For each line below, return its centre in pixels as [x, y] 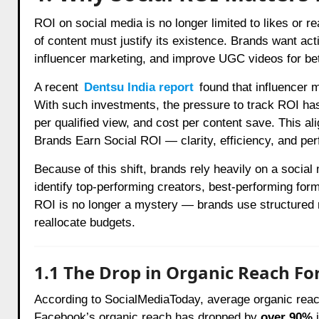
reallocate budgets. [84, 222]
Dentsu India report [138, 87]
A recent [58, 87]
